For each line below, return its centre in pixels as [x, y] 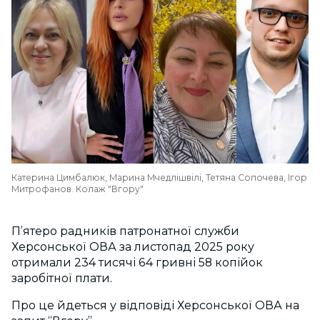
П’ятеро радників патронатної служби [125, 231]
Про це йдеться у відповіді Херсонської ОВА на [155, 306]
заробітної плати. [63, 279]
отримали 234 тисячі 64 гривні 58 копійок [137, 263]
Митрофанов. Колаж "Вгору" [77, 189]
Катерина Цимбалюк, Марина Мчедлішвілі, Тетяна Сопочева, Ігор [159, 178]
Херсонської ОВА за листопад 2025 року [133, 247]
